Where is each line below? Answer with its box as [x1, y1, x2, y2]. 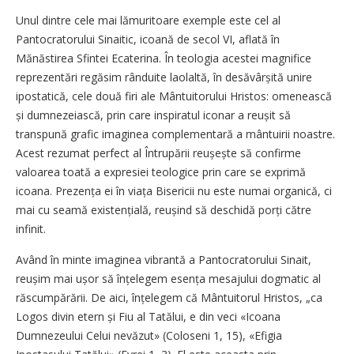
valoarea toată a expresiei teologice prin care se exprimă [16, 164, 306, 179]
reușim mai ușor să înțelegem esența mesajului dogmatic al [16, 270, 321, 286]
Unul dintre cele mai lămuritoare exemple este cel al [16, 12, 281, 28]
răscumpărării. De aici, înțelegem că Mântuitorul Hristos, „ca [16, 289, 322, 305]
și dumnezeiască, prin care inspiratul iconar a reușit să [16, 107, 291, 122]
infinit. [16, 220, 46, 236]
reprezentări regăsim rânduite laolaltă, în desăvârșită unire [16, 69, 312, 85]
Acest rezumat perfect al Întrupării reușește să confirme [16, 145, 301, 160]
